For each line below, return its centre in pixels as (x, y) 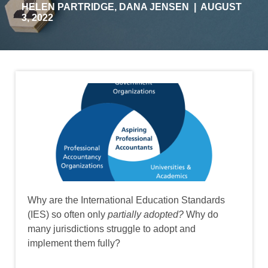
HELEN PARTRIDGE (68, 7)
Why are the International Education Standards (126, 200)
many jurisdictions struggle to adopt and (112, 229)
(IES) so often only (68, 215)
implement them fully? (74, 243)
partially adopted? (147, 215)
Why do (202, 215)
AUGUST (221, 7)
